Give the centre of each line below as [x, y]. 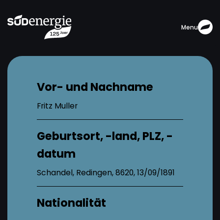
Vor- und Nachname [95, 87]
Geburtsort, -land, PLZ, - [105, 136]
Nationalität [71, 203]
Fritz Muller [57, 106]
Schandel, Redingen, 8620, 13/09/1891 [106, 172]
